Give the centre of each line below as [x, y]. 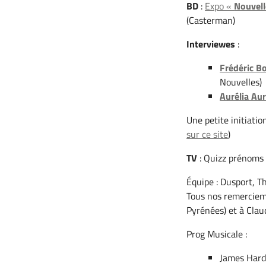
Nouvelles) [241, 82]
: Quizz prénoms [231, 158]
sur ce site [208, 134]
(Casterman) [211, 20]
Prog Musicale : [217, 234]
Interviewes [211, 44]
